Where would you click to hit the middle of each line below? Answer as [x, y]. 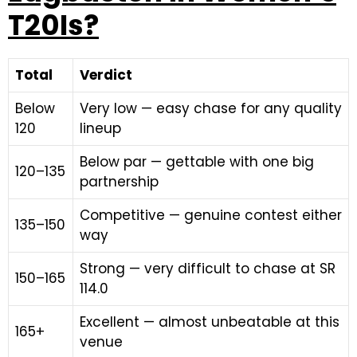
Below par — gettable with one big [197, 161]
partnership [119, 181]
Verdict [106, 75]
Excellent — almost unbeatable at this [210, 322]
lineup [100, 128]
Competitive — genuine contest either [211, 215]
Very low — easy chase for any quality [211, 108]
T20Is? [53, 25]
